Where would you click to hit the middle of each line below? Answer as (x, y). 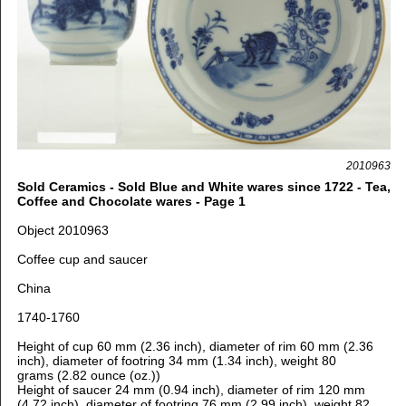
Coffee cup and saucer (82, 260)
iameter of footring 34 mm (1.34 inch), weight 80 (198, 361)
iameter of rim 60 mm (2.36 (295, 347)
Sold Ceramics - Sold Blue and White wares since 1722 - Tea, (203, 187)
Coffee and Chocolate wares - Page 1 (131, 202)
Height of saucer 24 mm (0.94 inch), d (126, 390)
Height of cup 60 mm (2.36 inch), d (116, 347)
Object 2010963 (63, 231)
